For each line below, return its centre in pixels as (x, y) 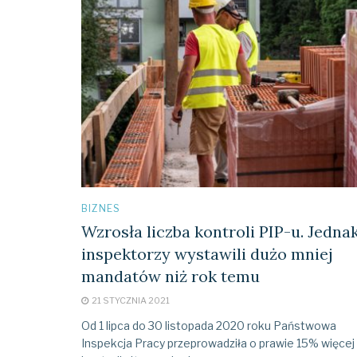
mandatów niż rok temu (171, 276)
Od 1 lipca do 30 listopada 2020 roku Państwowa (209, 325)
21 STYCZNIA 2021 (130, 300)
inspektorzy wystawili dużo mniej (207, 253)
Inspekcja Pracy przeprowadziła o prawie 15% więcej (218, 343)
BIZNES (101, 208)
